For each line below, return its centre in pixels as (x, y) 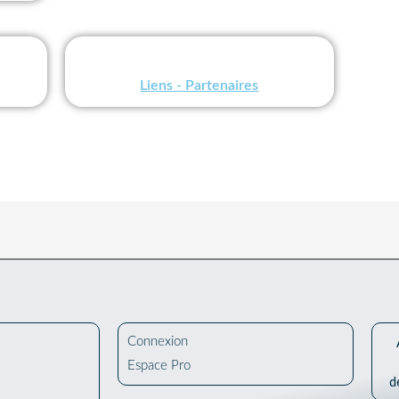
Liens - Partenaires (199, 86)
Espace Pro (159, 365)
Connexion (158, 341)
